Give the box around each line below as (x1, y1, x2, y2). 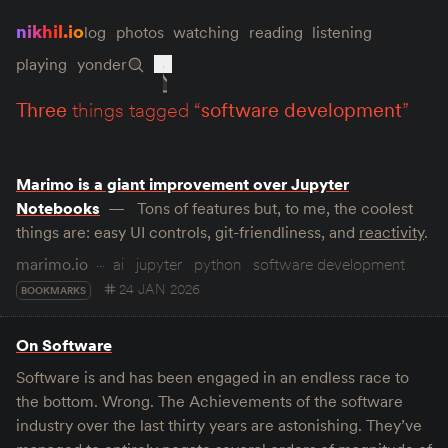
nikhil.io (16, 20, 84, 43)
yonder (76, 54, 127, 74)
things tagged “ (67, 97, 201, 123)
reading (248, 22, 303, 42)
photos (115, 22, 164, 42)
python (194, 254, 241, 274)
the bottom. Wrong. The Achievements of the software (16, 391, 403, 411)
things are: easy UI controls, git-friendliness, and (16, 222, 359, 242)
